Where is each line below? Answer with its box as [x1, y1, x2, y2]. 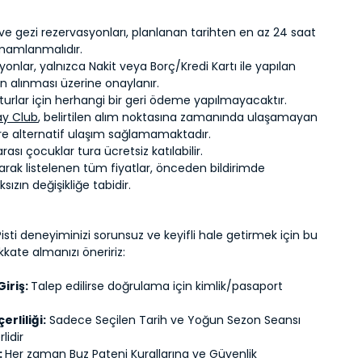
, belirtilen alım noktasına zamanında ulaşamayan [38, 109, 318, 125]
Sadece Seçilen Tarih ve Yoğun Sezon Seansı [46, 312, 301, 328]
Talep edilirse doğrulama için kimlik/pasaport [31, 278, 284, 294]
